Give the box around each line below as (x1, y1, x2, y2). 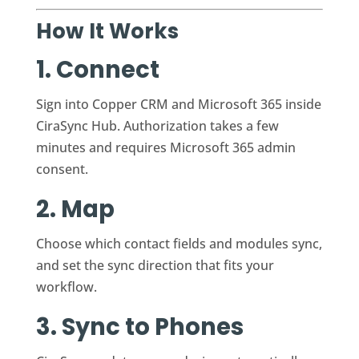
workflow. (35, 277, 97, 296)
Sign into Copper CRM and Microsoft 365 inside (35, 95, 321, 113)
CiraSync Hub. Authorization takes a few (35, 116, 279, 135)
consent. (35, 159, 88, 178)
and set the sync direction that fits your (35, 256, 274, 274)
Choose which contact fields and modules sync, (35, 234, 322, 252)
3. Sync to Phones (35, 310, 244, 343)
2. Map (35, 192, 115, 225)
